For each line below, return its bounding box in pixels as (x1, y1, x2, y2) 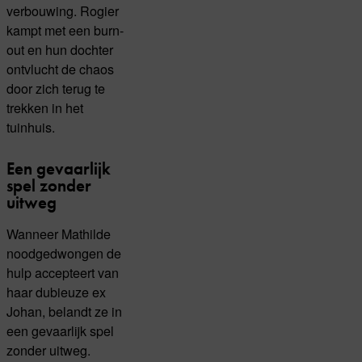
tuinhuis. (6, 117, 55, 137)
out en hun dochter (6, 40, 113, 60)
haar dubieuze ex (6, 281, 106, 301)
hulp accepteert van (6, 262, 119, 282)
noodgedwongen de (6, 242, 121, 263)
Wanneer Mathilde (6, 223, 111, 243)
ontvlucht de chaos (6, 59, 114, 79)
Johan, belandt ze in (6, 301, 122, 321)
